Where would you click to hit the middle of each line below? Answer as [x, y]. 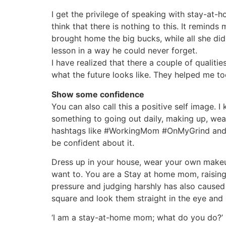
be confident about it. [93, 143]
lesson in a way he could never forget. [124, 51]
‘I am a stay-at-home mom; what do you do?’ [137, 218]
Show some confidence [98, 94]
